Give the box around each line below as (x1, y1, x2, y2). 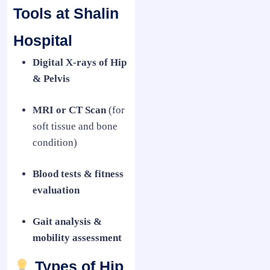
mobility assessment (33, 232, 122, 244)
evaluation (33, 184, 80, 196)
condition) (33, 137, 77, 149)
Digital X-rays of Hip (33, 57, 127, 69)
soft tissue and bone (33, 121, 118, 133)
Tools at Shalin (13, 5, 119, 22)
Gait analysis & (33, 216, 102, 228)
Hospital (13, 32, 72, 49)
